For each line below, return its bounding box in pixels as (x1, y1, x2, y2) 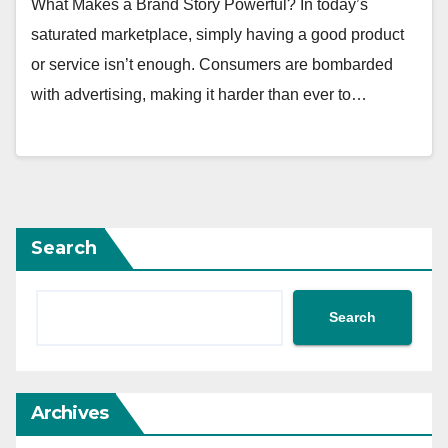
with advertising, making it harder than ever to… (31, 86, 367, 104)
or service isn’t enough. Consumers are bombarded (31, 56, 393, 74)
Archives (31, 401, 108, 424)
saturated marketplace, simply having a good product (31, 26, 404, 44)
